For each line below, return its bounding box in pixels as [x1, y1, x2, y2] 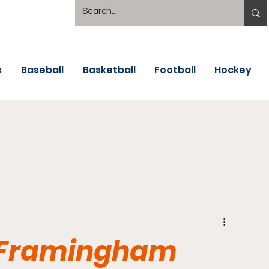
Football [154, 63, 196, 77]
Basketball [83, 63, 136, 77]
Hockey [214, 63, 252, 77]
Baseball [21, 63, 64, 77]
